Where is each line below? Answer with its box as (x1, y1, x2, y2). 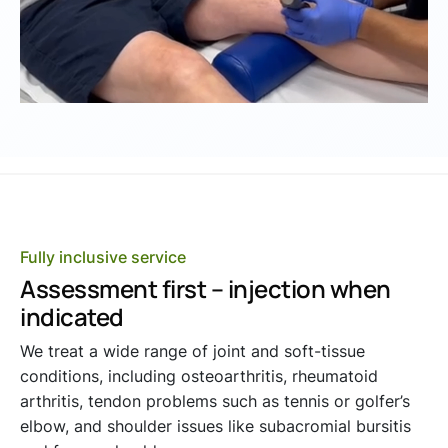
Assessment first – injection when (20, 272, 391, 306)
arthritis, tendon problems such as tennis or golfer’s (20, 391, 410, 412)
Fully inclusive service (20, 247, 186, 268)
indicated (20, 300, 124, 334)
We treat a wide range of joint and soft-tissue (20, 341, 365, 362)
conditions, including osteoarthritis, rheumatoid (20, 366, 378, 387)
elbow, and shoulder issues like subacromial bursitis (20, 416, 411, 437)
